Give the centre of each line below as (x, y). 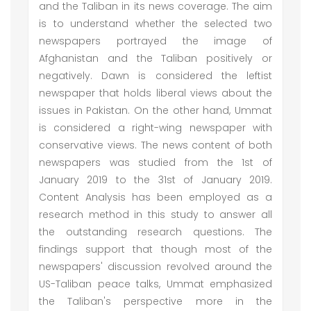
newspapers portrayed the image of (155, 41)
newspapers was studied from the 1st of (155, 162)
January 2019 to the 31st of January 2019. (155, 180)
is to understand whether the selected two (155, 24)
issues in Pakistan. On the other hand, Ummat (155, 110)
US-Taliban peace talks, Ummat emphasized (155, 284)
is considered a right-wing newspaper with (155, 128)
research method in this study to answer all (155, 215)
